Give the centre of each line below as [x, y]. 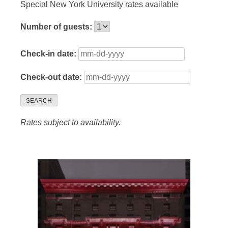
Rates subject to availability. [70, 123]
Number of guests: [57, 27]
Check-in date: [49, 54]
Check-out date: [52, 77]
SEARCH [39, 101]
